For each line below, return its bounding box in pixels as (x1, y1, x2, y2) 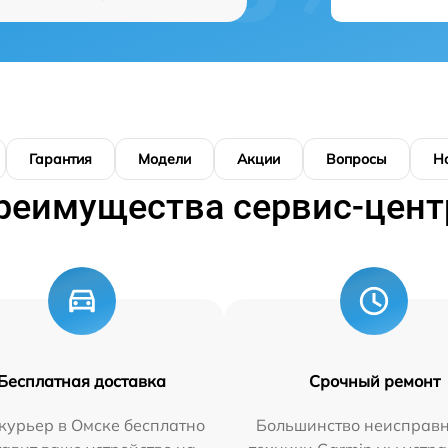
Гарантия (29, 150, 92, 168)
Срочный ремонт (308, 371, 440, 391)
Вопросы (326, 150, 387, 168)
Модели (138, 150, 191, 168)
